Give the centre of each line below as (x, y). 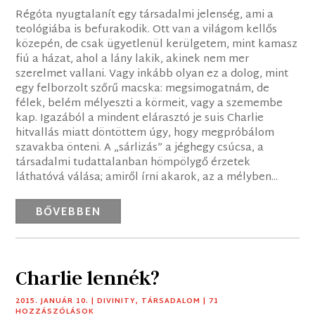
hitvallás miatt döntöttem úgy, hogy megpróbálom (145, 134)
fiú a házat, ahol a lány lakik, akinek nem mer (133, 60)
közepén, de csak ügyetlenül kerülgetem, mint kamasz (157, 45)
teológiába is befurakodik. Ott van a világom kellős (147, 30)
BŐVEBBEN (69, 213)
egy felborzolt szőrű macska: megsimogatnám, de (143, 89)
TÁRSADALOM (171, 302)
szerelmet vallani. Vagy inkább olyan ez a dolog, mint (152, 75)
